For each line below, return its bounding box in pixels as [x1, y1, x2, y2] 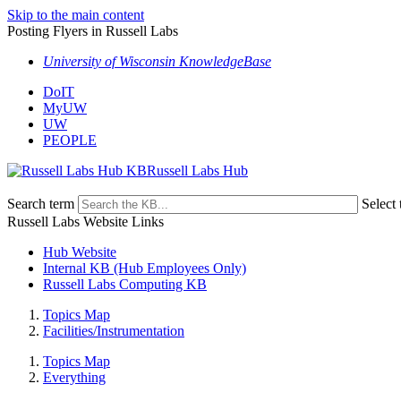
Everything [43, 370, 106, 385]
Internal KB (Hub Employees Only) [43, 260, 246, 276]
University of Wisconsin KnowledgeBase [43, 54, 271, 69]
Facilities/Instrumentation [43, 323, 184, 338]
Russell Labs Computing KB [43, 277, 207, 292]
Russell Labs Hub [147, 163, 248, 178]
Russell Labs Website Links [7, 214, 164, 229]
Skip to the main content [7, 7, 144, 22]
